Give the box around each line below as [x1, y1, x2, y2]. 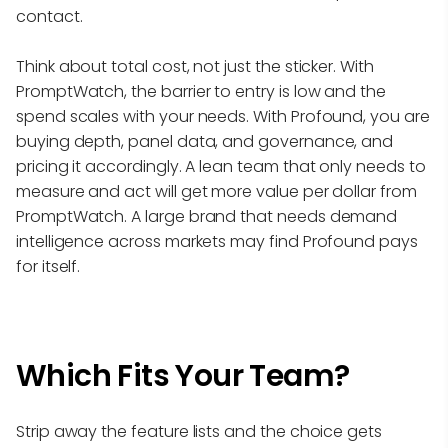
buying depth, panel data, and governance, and [16, 129, 394, 153]
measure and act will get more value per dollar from [16, 179, 417, 203]
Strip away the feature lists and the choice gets [16, 419, 382, 443]
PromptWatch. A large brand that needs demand [16, 204, 398, 228]
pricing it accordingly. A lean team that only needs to [16, 154, 426, 178]
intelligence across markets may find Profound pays [16, 229, 418, 253]
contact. [16, 4, 83, 28]
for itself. [16, 254, 81, 278]
